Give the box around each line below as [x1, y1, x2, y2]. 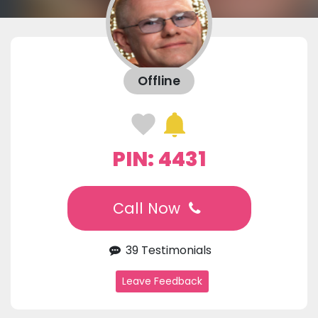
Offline [138, 72, 180, 90]
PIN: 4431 [112, 145, 206, 174]
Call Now [112, 198, 185, 219]
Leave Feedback [121, 274, 202, 289]
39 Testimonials [122, 242, 212, 259]
